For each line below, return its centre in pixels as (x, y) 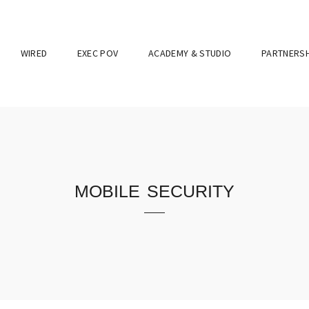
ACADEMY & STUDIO (190, 53)
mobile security (154, 189)
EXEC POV (98, 53)
